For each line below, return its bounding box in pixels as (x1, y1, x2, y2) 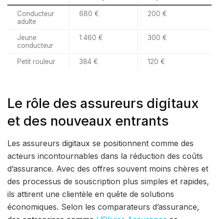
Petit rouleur (17, 57, 55, 66)
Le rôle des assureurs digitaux (7, 95, 199, 112)
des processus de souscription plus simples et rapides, (7, 176, 209, 186)
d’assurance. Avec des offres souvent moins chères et (7, 163, 208, 174)
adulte (17, 17, 36, 25)
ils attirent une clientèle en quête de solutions (7, 189, 174, 199)
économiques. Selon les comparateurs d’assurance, (7, 201, 199, 212)
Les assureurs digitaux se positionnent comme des (7, 138, 194, 148)
